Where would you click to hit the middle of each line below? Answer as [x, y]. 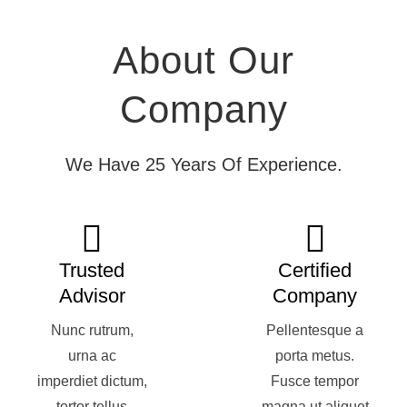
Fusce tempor [315, 381]
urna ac [92, 356]
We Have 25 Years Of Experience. [203, 164]
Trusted [92, 270]
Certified [315, 270]
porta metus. [315, 356]
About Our [203, 60]
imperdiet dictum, [92, 381]
